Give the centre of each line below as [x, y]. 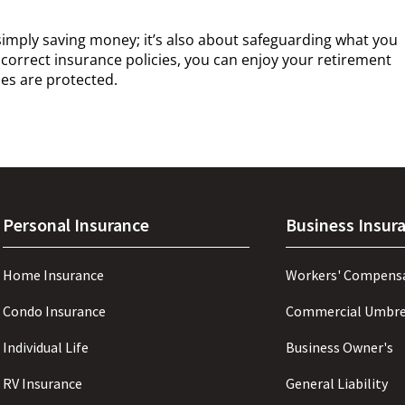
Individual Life [46, 348]
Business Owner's [340, 348]
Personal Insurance [76, 225]
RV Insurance [43, 384]
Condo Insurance [55, 311]
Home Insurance [54, 275]
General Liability [337, 384]
